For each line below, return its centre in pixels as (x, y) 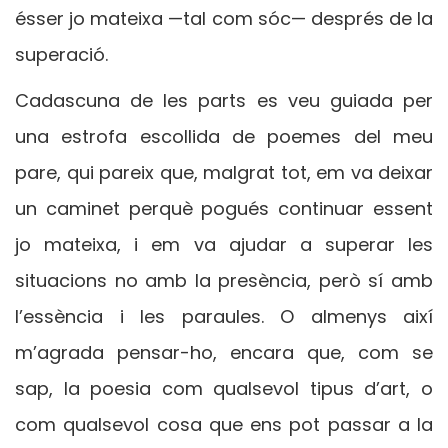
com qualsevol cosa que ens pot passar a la (224, 424)
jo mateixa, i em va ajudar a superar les (224, 244)
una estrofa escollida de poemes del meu (224, 136)
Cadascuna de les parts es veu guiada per (224, 100)
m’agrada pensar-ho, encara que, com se (224, 352)
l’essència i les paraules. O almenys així (224, 316)
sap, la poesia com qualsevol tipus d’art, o (224, 388)
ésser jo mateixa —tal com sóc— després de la (224, 18)
